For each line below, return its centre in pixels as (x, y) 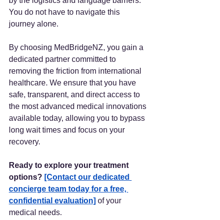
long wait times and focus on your (68, 130)
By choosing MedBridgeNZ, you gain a (77, 47)
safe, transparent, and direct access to (75, 94)
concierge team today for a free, (69, 189)
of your (110, 200)
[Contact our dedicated (88, 177)
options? (26, 177)
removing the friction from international (76, 71)
